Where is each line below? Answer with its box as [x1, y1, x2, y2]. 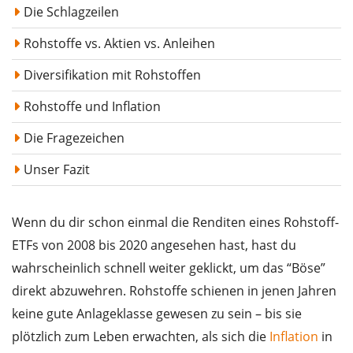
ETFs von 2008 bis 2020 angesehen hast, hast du [12, 236, 296, 255]
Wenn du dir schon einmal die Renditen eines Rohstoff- [12, 214, 339, 232]
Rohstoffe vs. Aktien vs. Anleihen [24, 35, 215, 53]
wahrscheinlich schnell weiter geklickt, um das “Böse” [12, 259, 325, 277]
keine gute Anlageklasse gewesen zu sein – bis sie [12, 305, 302, 323]
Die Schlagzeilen [24, 3, 119, 21]
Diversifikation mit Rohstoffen [24, 66, 201, 84]
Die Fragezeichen [24, 129, 124, 147]
